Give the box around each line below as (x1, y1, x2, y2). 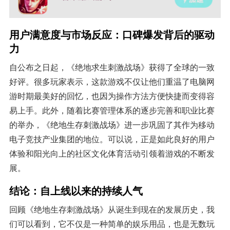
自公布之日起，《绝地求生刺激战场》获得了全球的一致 (9, 61, 215, 73)
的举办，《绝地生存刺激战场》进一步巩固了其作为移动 (9, 119, 215, 130)
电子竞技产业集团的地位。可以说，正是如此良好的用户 (9, 133, 215, 145)
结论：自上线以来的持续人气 (9, 182, 143, 198)
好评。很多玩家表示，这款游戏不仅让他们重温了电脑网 (9, 75, 215, 87)
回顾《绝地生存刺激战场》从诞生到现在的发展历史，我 (9, 203, 215, 215)
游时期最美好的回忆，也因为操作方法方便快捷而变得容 (9, 90, 215, 102)
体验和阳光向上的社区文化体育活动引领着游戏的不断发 (9, 147, 215, 159)
